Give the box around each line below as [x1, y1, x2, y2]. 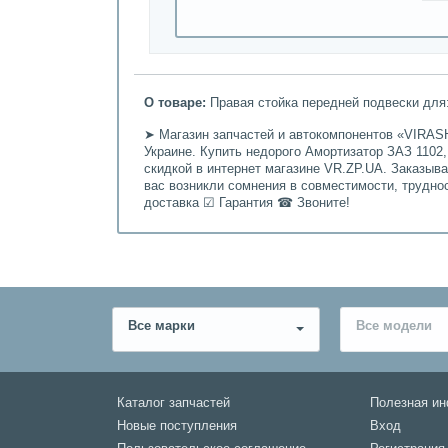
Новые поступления [117, 419, 237, 433]
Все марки [128, 318, 195, 333]
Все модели [356, 318, 432, 333]
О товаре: [144, 95, 206, 110]
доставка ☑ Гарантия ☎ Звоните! [144, 195, 350, 210]
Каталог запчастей [117, 396, 230, 410]
